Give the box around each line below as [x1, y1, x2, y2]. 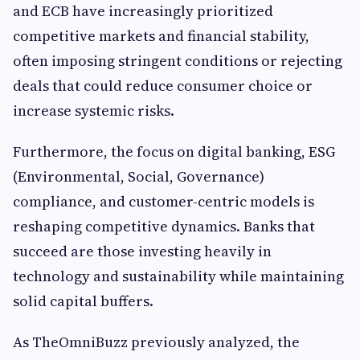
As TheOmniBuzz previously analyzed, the [13, 332, 300, 352]
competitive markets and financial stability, [13, 26, 309, 46]
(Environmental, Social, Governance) [13, 166, 264, 186]
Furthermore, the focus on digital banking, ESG [13, 141, 335, 162]
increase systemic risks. [13, 100, 174, 121]
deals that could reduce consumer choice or [13, 76, 313, 96]
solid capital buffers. [13, 291, 153, 311]
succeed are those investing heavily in [13, 241, 272, 261]
